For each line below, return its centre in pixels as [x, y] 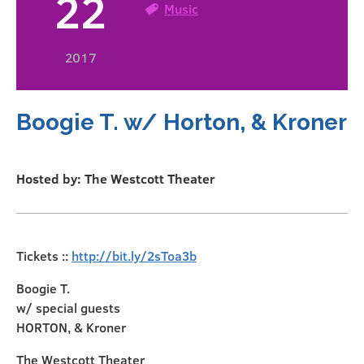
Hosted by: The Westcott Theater [116, 179]
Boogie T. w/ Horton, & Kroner [182, 123]
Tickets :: [44, 256]
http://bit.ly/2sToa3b [134, 256]
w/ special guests [68, 308]
